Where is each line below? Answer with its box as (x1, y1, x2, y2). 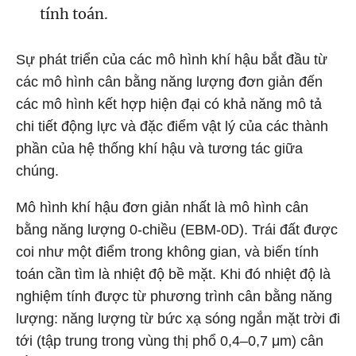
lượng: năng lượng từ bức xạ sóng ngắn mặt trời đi (16, 311, 340, 327)
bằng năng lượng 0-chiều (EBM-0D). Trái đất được (16, 222, 338, 238)
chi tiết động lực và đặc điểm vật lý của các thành (16, 118, 328, 134)
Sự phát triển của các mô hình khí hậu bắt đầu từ (16, 52, 327, 68)
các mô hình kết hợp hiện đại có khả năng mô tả (16, 96, 322, 112)
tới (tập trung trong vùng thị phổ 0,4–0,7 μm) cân (16, 333, 323, 349)
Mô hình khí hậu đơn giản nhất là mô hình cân (16, 199, 308, 215)
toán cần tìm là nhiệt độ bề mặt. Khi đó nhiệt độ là (16, 266, 331, 282)
